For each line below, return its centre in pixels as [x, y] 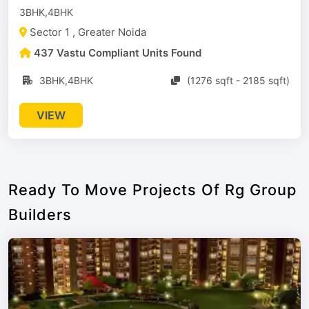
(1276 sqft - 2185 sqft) [238, 80]
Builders [40, 215]
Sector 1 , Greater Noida [88, 32]
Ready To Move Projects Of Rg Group [152, 190]
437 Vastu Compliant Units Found [118, 53]
